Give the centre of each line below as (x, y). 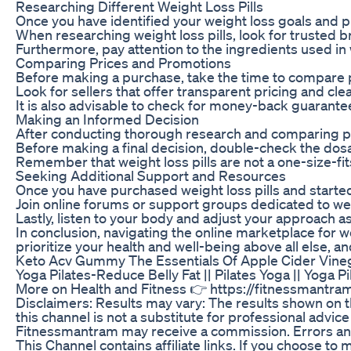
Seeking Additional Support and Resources (151, 175)
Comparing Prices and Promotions (123, 62)
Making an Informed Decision (107, 119)
